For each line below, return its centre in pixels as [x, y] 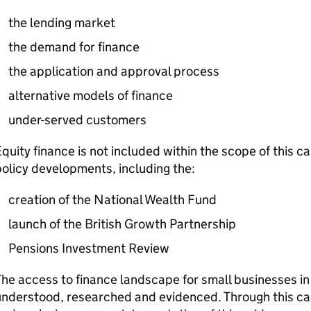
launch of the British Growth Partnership [122, 224]
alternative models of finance [90, 95]
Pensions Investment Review [89, 248]
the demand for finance [74, 47]
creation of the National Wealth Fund [112, 200]
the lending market [61, 23]
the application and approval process [114, 71]
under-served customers [77, 120]
